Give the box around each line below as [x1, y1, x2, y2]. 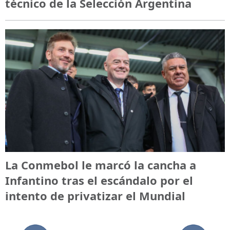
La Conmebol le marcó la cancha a [5, 157, 196, 172]
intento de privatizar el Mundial [5, 187, 185, 203]
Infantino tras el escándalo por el [5, 172, 193, 188]
